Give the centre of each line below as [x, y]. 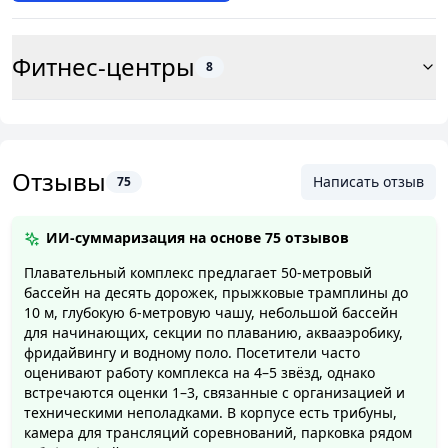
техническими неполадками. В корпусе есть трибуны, [210, 413]
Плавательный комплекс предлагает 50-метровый [198, 273]
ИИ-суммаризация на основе [153, 238]
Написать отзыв [368, 182]
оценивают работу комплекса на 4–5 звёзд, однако [199, 373]
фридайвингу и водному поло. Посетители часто [192, 353]
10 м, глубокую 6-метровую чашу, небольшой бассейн [211, 313]
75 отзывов [307, 238]
